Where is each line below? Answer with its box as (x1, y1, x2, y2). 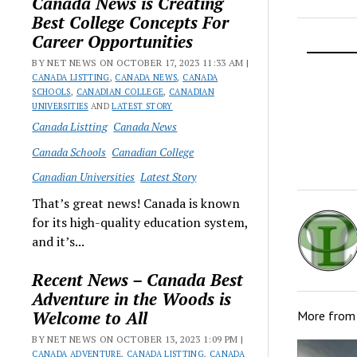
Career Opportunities (32, 30, 194, 53)
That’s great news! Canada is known (32, 194, 241, 212)
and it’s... (32, 232, 85, 250)
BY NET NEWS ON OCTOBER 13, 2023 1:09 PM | (32, 332, 244, 345)
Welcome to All (32, 306, 148, 329)
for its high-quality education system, (32, 213, 249, 231)
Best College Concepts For (32, 11, 229, 33)
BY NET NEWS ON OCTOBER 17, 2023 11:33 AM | (32, 57, 249, 69)
